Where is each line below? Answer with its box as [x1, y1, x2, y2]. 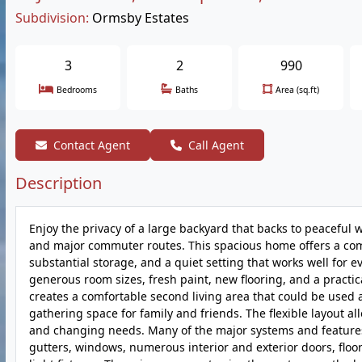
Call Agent [188, 137, 244, 153]
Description [15, 172, 102, 194]
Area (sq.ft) [276, 84, 319, 95]
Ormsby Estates [92, 9, 189, 27]
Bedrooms [57, 84, 97, 95]
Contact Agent [53, 137, 130, 153]
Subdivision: [15, 9, 89, 27]
